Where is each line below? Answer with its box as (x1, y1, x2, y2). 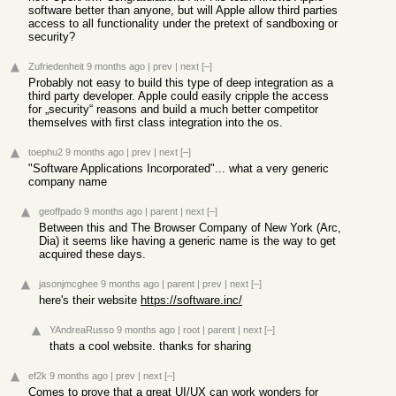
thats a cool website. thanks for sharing (49, 339, 251, 353)
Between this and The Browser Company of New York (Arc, (39, 221, 341, 234)
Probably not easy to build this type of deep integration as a (28, 76, 333, 89)
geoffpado (39, 206, 81, 217)
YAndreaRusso (49, 324, 114, 335)
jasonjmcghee (39, 278, 98, 289)
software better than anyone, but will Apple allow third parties (28, 4, 338, 17)
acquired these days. (39, 247, 146, 261)
